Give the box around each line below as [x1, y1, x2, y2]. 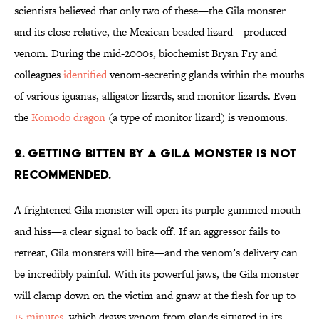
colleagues [14, 67, 63, 83]
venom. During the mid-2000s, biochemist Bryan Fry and [14, 46, 277, 61]
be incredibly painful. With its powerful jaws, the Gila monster [14, 266, 299, 282]
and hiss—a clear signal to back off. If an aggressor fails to [14, 224, 280, 239]
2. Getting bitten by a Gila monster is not [14, 145, 296, 161]
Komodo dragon [31, 110, 105, 125]
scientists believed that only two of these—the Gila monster [14, 3, 286, 19]
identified [63, 67, 107, 83]
